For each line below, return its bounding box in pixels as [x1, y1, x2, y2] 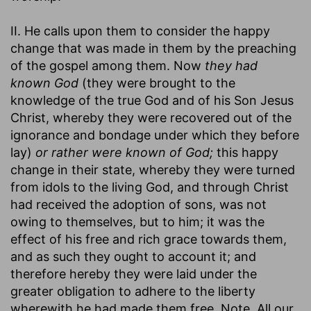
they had [205, 58, 258, 73]
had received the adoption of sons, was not [10, 196, 267, 212]
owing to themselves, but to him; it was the [10, 214, 264, 229]
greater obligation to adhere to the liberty [10, 283, 255, 299]
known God [10, 75, 78, 90]
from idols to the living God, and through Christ [10, 179, 289, 194]
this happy [213, 144, 278, 160]
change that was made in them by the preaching [10, 40, 296, 56]
